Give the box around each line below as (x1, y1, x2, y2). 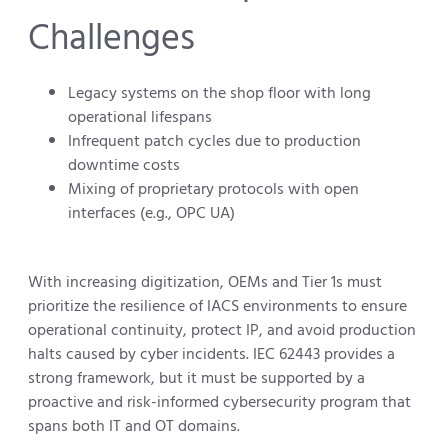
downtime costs (68, 152, 180, 179)
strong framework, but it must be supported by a (28, 365, 365, 392)
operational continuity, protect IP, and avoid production (28, 317, 416, 344)
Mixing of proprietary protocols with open (68, 176, 359, 203)
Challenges (28, 9, 195, 68)
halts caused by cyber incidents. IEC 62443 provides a (28, 341, 395, 368)
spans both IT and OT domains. (28, 413, 240, 440)
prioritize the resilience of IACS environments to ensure (28, 293, 407, 320)
